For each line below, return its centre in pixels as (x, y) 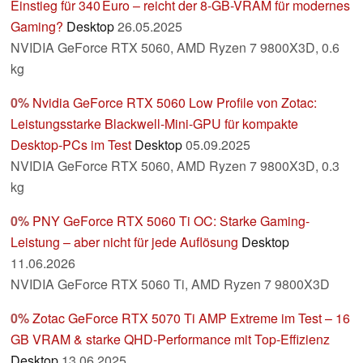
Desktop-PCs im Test (71, 145)
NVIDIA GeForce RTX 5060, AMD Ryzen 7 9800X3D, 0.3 (175, 166)
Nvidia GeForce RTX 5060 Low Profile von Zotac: (175, 103)
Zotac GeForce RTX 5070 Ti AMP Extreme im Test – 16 (191, 318)
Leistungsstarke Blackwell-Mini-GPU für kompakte (154, 124)
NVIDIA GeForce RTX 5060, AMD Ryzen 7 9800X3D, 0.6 (175, 48)
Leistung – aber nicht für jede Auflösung (124, 242)
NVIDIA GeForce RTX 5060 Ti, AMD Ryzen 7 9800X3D (170, 284)
